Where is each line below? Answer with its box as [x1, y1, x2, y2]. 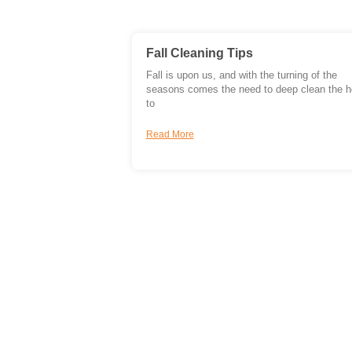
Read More [145, 129, 194, 141]
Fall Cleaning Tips [145, 46, 253, 60]
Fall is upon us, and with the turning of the [145, 70, 337, 82]
